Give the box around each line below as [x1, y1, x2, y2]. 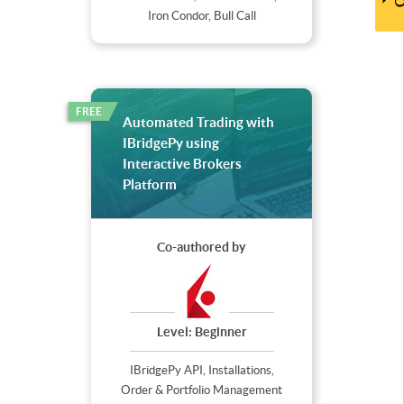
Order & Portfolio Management [121, 382, 282, 397]
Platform [122, 176, 177, 192]
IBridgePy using [122, 134, 219, 151]
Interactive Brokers [122, 155, 242, 171]
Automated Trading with [122, 114, 274, 130]
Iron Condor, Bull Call [147, 8, 256, 23]
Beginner [194, 324, 247, 339]
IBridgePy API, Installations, [129, 363, 274, 377]
